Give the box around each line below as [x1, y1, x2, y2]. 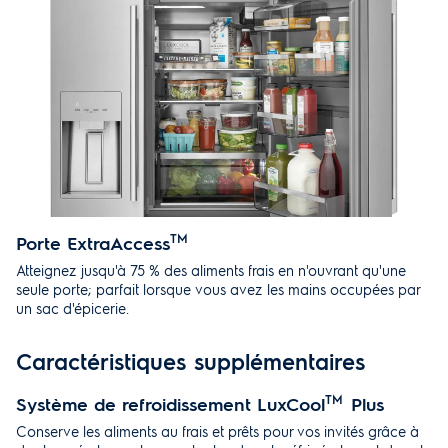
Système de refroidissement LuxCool [16, 392, 325, 415]
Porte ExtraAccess [16, 231, 170, 254]
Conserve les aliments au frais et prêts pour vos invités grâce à [16, 422, 419, 440]
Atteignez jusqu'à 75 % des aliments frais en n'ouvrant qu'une [16, 261, 406, 279]
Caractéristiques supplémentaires [16, 347, 365, 375]
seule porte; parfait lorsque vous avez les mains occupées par [16, 280, 420, 298]
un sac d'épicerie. [16, 299, 129, 317]
